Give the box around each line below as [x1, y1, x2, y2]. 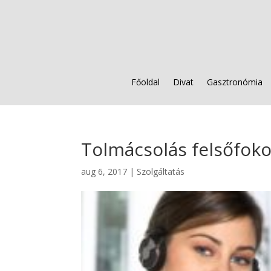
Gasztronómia [207, 76, 263, 88]
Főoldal [131, 76, 160, 88]
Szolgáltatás [137, 166, 185, 177]
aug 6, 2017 [81, 166, 128, 177]
